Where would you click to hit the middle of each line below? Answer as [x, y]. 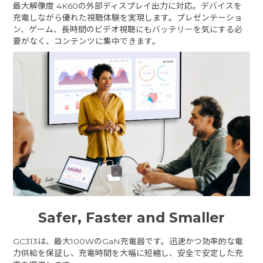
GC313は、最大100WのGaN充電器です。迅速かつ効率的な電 [128, 241]
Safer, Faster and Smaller [131, 217]
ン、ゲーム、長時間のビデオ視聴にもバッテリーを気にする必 [128, 29]
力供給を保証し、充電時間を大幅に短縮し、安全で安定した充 [128, 253]
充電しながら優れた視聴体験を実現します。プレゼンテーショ [128, 17]
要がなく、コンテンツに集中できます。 [87, 41]
